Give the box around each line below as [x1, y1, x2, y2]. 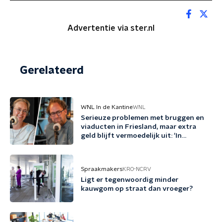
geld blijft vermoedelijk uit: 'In [81, 132, 182, 139]
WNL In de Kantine [81, 104, 133, 110]
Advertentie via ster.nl [67, 24, 155, 32]
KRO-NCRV [122, 166, 151, 172]
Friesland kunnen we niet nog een [81, 141, 195, 148]
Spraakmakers [81, 166, 122, 172]
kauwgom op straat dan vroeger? [81, 185, 193, 192]
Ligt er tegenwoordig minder [81, 176, 178, 183]
